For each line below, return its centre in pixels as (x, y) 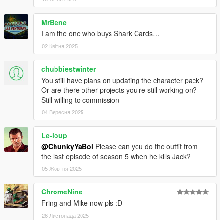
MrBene (54, 22)
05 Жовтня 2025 (62, 168)
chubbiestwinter (69, 69)
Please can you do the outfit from (146, 146)
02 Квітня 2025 (60, 45)
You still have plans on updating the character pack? (122, 80)
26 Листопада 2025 (65, 215)
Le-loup (54, 135)
